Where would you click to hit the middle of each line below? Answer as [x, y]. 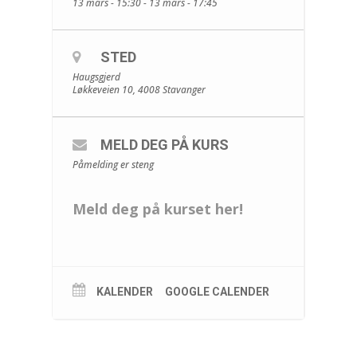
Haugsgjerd [96, 77]
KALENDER [124, 292]
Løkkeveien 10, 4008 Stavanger [139, 90]
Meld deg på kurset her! [157, 209]
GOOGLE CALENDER [217, 292]
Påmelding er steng [113, 165]
